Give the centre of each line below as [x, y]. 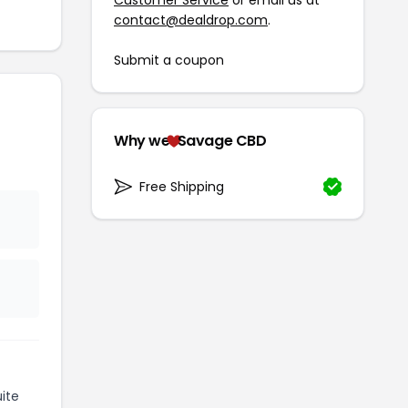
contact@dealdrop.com [191, 20]
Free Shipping [182, 186]
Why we [142, 140]
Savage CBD [222, 140]
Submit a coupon [169, 60]
